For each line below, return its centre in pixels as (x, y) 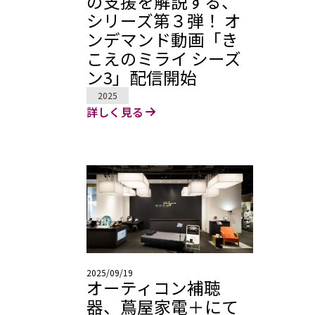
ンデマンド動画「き (162, 40)
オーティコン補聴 (153, 287)
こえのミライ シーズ (163, 59)
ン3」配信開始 (141, 78)
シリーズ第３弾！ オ (163, 21)
